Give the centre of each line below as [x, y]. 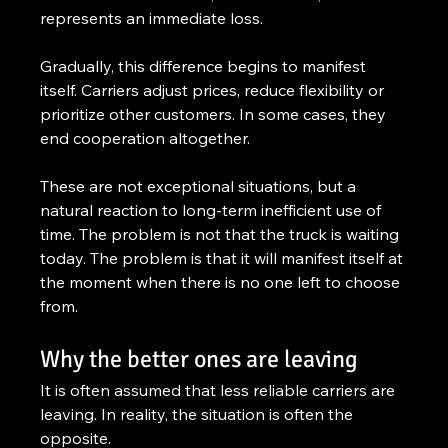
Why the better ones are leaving [199, 358]
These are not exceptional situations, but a [200, 185]
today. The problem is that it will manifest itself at [224, 257]
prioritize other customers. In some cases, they [215, 113]
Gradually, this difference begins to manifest [205, 65]
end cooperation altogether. [145, 137]
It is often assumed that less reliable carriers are [220, 389]
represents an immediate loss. [152, 17]
